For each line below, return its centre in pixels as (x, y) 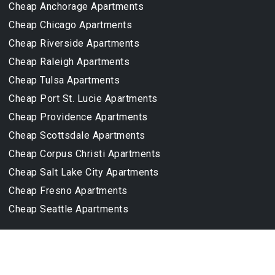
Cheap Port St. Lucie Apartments (83, 99)
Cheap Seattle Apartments (68, 209)
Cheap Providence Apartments (78, 117)
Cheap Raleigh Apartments (69, 62)
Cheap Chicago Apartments (70, 25)
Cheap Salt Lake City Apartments (84, 172)
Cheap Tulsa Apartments (64, 80)
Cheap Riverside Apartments (74, 44)
